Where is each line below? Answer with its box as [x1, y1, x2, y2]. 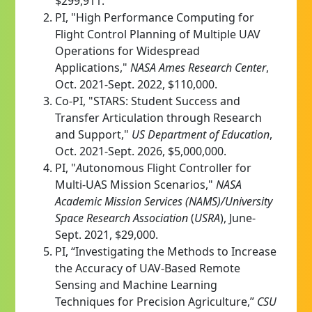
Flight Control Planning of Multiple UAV [55, 26, 260, 42]
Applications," [55, 59, 130, 75]
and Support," [55, 126, 132, 142]
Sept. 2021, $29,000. [55, 226, 158, 242]
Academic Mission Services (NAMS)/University [55, 193, 272, 209]
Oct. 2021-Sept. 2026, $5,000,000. [55, 143, 232, 159]
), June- [220, 210, 256, 226]
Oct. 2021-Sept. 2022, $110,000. [55, 76, 217, 92]
